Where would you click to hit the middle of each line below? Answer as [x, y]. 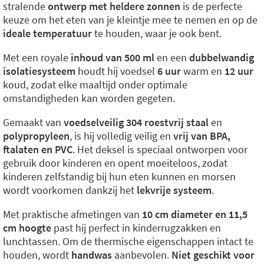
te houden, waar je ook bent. [157, 33]
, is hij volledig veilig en [121, 136]
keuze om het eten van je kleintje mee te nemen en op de [130, 20]
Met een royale [37, 57]
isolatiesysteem [39, 71]
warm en [203, 71]
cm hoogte [27, 228]
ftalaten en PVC [38, 149]
